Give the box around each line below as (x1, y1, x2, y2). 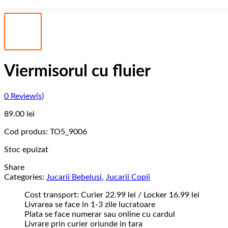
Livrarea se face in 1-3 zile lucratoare (24, 201, 155, 209)
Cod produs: (4, 128, 50, 136)
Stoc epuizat (4, 146, 48, 154)
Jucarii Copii (106, 173, 150, 182)
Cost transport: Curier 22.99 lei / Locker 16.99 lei (24, 191, 199, 199)
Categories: (4, 173, 46, 182)
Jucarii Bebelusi (46, 173, 102, 182)
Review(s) (9, 92, 44, 101)
